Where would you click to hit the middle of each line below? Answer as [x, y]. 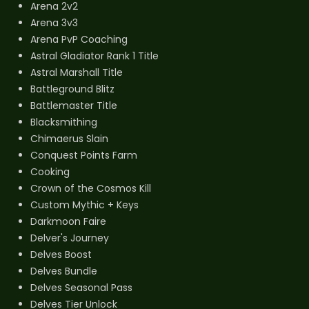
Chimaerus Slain [69, 138]
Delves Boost [61, 254]
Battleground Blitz [72, 89]
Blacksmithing [64, 122]
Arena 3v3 [54, 22]
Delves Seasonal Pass [81, 287]
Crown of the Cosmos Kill [91, 188]
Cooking [50, 171]
